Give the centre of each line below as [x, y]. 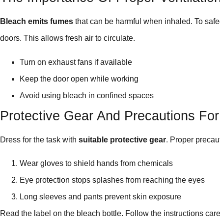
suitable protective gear [122, 139]
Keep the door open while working [79, 79]
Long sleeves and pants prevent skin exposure [100, 197]
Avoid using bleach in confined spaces [87, 95]
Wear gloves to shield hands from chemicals [96, 164]
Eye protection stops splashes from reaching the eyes [112, 180]
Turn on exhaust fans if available [76, 62]
